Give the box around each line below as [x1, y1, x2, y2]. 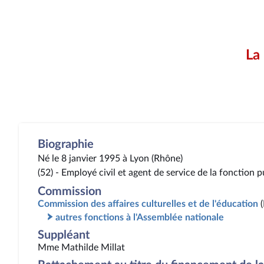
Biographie [38, 138, 94, 150]
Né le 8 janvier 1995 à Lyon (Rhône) [38, 154, 183, 163]
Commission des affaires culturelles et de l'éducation [38, 199, 258, 209]
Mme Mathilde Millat [38, 243, 125, 252]
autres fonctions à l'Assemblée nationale [55, 213, 224, 222]
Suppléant [38, 229, 90, 241]
